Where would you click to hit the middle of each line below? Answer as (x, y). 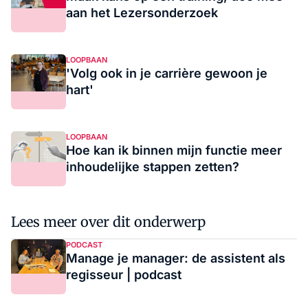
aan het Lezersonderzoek (142, 13)
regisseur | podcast (124, 275)
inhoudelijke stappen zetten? (153, 167)
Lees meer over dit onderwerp (108, 222)
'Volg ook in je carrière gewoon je (167, 74)
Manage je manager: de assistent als (176, 258)
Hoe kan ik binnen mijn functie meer (174, 151)
